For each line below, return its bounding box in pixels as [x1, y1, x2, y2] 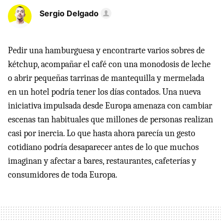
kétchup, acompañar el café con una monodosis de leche [8, 59, 211, 70]
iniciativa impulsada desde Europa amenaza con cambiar [8, 101, 212, 111]
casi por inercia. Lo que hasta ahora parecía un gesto [8, 128, 195, 139]
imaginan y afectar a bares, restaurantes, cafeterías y [8, 156, 196, 167]
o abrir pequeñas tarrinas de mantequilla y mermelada [8, 73, 204, 84]
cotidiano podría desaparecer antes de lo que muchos [8, 142, 199, 153]
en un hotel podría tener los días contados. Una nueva [8, 87, 201, 98]
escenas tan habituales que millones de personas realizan [8, 114, 213, 125]
